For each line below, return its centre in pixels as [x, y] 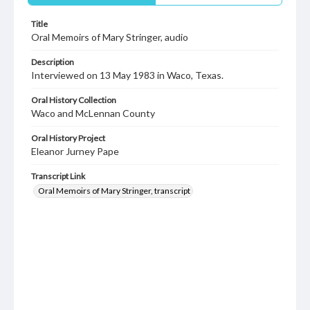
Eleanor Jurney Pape [75, 151]
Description [53, 62]
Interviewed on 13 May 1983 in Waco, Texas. [127, 75]
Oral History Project [68, 138]
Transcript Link [58, 176]
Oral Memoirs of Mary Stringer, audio [110, 37]
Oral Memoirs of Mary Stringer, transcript [114, 191]
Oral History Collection [74, 100]
